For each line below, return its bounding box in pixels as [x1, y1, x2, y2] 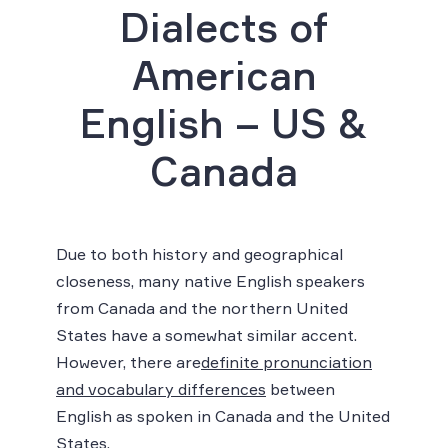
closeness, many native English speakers [56, 270, 365, 291]
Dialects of [120, 2, 328, 52]
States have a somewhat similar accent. [56, 324, 357, 345]
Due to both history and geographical [56, 243, 343, 264]
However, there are [56, 351, 201, 372]
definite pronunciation [201, 351, 372, 372]
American [131, 50, 317, 100]
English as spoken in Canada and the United [56, 405, 390, 426]
